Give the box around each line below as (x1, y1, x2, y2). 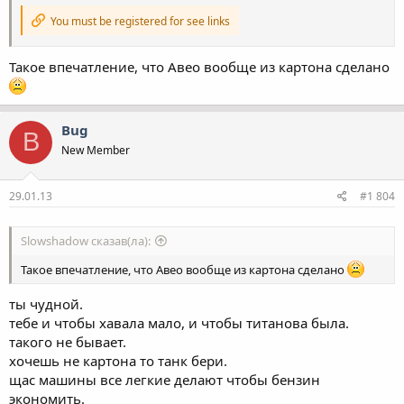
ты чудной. (9, 294, 83, 313)
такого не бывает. (9, 332, 126, 351)
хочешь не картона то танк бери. (9, 351, 227, 370)
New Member (61, 142, 130, 158)
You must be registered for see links (48, 14, 230, 30)
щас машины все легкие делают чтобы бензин (9, 370, 320, 389)
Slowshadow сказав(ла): (21, 233, 151, 250)
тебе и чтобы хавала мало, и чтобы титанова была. (9, 313, 349, 332)
